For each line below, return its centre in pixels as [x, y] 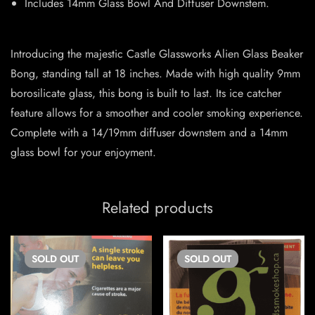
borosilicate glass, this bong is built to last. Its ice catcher [146, 94]
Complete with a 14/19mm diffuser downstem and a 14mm [149, 133]
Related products [157, 208]
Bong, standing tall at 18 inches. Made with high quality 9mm [155, 74]
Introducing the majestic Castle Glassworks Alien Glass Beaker [157, 54]
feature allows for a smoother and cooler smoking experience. [157, 113]
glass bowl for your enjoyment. [83, 153]
